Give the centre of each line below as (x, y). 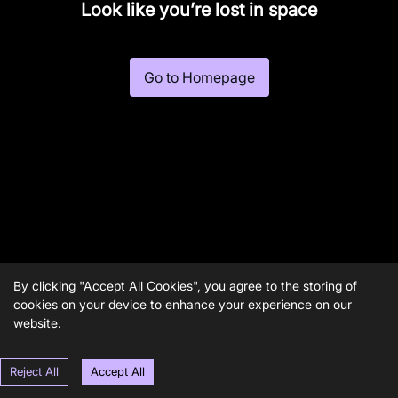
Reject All (34, 371)
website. (37, 323)
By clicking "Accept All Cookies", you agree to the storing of (185, 286)
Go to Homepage (199, 77)
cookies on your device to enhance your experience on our (183, 304)
